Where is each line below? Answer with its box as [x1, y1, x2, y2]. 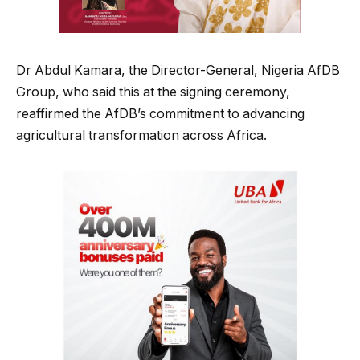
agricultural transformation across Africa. [16, 127, 267, 143]
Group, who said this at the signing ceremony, [16, 84, 290, 100]
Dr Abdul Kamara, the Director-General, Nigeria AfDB [16, 62, 340, 78]
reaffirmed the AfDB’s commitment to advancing [16, 105, 305, 121]
